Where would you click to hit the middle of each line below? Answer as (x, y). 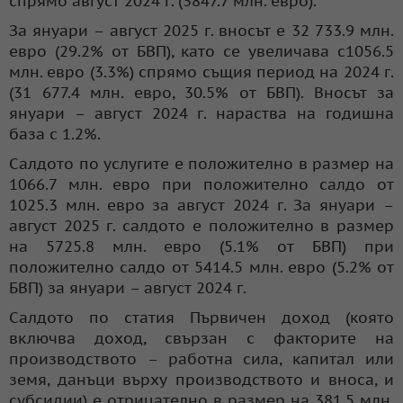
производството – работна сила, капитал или (201, 358)
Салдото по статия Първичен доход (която (201, 317)
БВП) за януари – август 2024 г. (128, 287)
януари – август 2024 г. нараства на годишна (201, 113)
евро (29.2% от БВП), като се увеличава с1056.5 (201, 51)
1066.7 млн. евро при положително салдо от (201, 184)
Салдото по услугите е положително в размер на (201, 163)
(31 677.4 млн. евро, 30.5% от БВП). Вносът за (201, 92)
